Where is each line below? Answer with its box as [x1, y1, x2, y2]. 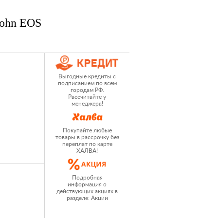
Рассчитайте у [68, 94, 106, 100]
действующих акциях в [56, 188, 118, 194]
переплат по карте [62, 141, 112, 147]
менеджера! [71, 101, 103, 107]
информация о [68, 182, 107, 187]
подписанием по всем [57, 80, 117, 86]
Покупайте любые [62, 127, 112, 133]
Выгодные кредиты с [58, 73, 116, 79]
